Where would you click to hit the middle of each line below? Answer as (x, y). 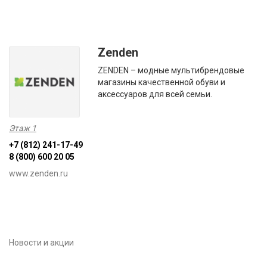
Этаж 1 (23, 128)
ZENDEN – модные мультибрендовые (171, 70)
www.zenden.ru (38, 174)
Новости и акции (41, 243)
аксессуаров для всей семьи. (155, 94)
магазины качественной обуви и (162, 82)
